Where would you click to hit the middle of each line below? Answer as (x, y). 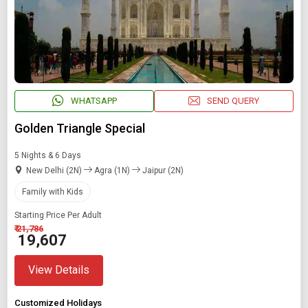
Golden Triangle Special (80, 128)
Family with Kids (53, 191)
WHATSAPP (93, 101)
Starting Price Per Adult (58, 215)
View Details (59, 270)
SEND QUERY (233, 101)
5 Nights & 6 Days (48, 155)
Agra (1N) (112, 170)
